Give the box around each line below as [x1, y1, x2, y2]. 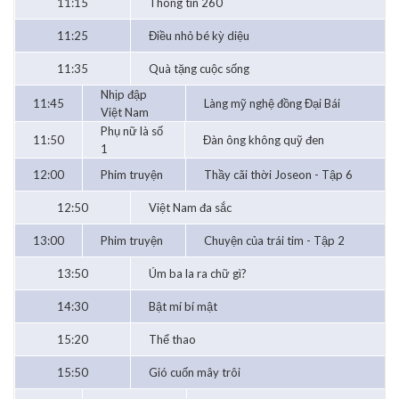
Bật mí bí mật [149, 299, 217, 314]
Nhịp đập [101, 87, 147, 102]
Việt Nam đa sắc [149, 200, 232, 216]
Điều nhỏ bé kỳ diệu [149, 28, 249, 44]
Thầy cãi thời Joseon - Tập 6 [204, 167, 353, 183]
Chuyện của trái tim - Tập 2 [204, 233, 345, 248]
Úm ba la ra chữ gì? [149, 266, 247, 281]
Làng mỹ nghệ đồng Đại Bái [204, 96, 340, 111]
